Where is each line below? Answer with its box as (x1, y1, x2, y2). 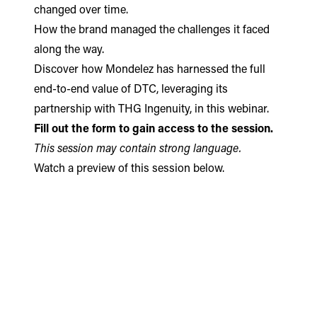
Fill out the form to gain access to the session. (34, 124, 273, 136)
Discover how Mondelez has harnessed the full (34, 64, 265, 76)
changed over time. (34, 5, 128, 17)
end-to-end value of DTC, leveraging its (34, 84, 228, 96)
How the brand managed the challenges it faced (34, 25, 270, 37)
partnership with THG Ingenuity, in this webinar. (34, 104, 269, 116)
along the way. (34, 45, 104, 57)
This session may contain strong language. (34, 144, 241, 156)
